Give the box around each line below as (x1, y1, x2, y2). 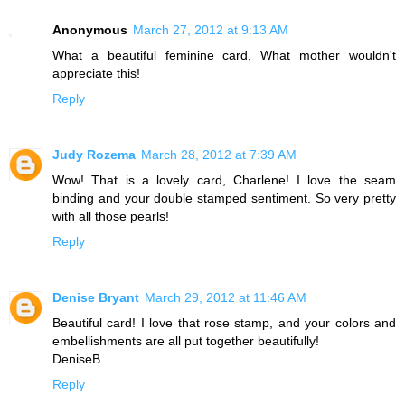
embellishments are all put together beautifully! (52, 334, 319, 349)
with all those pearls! (52, 209, 169, 224)
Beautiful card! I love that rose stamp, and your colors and (52, 316, 396, 331)
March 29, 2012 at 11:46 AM (145, 290, 306, 306)
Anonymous (52, 23, 127, 38)
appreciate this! (52, 66, 140, 81)
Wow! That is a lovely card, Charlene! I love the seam (52, 173, 396, 188)
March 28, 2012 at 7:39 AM (141, 147, 297, 163)
